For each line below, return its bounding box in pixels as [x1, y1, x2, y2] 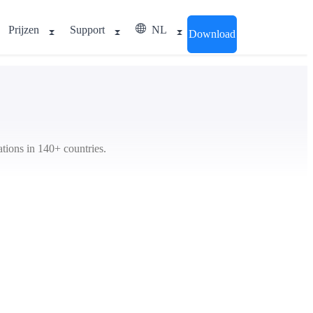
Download [189, 28, 235, 40]
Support [70, 24, 105, 36]
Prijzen [8, 24, 39, 36]
